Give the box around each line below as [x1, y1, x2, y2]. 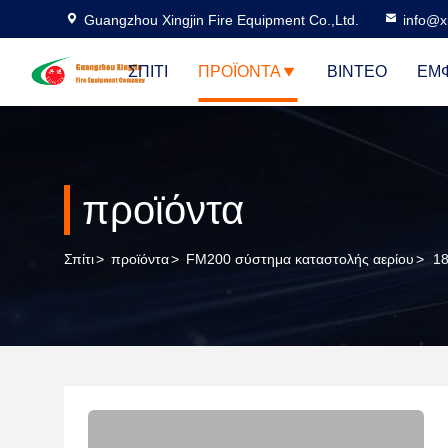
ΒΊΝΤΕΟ [327, 63, 387, 80]
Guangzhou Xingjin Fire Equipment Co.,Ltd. [84, 12, 359, 28]
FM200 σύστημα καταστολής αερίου [186, 251, 414, 267]
